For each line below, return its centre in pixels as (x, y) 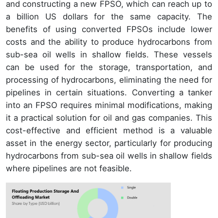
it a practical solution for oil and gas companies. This (109, 118)
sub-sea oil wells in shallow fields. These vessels (109, 55)
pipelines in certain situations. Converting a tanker (109, 93)
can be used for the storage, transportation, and (109, 67)
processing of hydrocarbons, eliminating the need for (109, 80)
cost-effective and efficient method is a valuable (109, 131)
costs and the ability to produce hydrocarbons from (109, 42)
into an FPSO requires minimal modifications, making (109, 105)
